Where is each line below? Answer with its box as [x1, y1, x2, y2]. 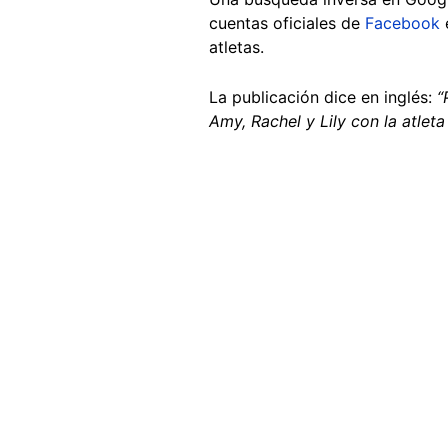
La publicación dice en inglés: [209, 86, 437, 107]
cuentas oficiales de [209, 12, 365, 33]
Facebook [365, 12, 440, 33]
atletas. [209, 36, 264, 57]
